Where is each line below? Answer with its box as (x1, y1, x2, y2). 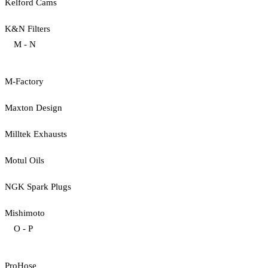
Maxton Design (5, 102, 62, 112)
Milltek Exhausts (5, 129, 67, 139)
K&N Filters (5, 23, 50, 33)
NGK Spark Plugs (5, 181, 71, 191)
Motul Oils (5, 155, 44, 165)
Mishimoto (5, 208, 45, 218)
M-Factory (5, 76, 44, 86)
